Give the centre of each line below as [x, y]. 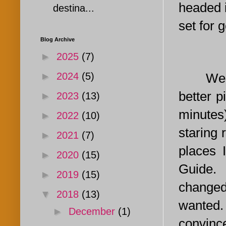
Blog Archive [58, 40]
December [93, 212]
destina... [74, 8]
